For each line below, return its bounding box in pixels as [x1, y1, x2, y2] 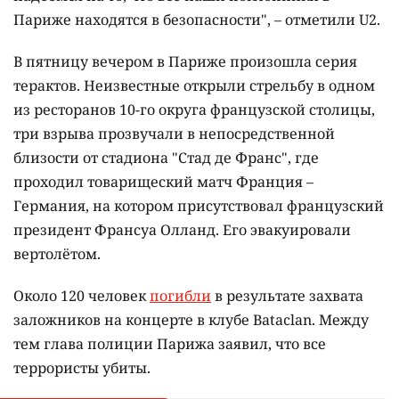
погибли [150, 286, 211, 306]
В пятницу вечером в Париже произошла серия [13, 52, 357, 72]
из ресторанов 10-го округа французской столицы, [13, 100, 375, 120]
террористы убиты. [13, 358, 151, 379]
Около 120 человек [13, 286, 150, 306]
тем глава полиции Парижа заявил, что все [13, 334, 326, 354]
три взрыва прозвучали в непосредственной [13, 124, 335, 144]
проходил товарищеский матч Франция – [13, 172, 313, 192]
